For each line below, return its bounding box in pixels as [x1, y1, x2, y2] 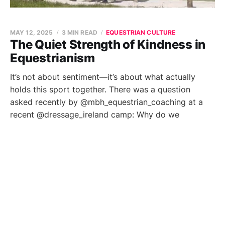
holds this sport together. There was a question [10, 84, 190, 94]
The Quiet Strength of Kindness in [10, 37, 206, 52]
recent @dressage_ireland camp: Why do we [10, 109, 179, 120]
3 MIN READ [61, 29, 97, 36]
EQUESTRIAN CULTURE [106, 29, 176, 36]
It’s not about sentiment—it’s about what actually [10, 72, 195, 82]
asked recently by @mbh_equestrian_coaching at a [10, 97, 203, 107]
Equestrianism [10, 51, 95, 65]
